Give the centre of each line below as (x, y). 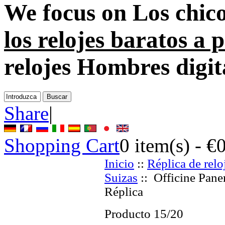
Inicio (119, 163)
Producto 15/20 (144, 213)
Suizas (121, 177)
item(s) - (168, 145)
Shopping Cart (62, 145)
